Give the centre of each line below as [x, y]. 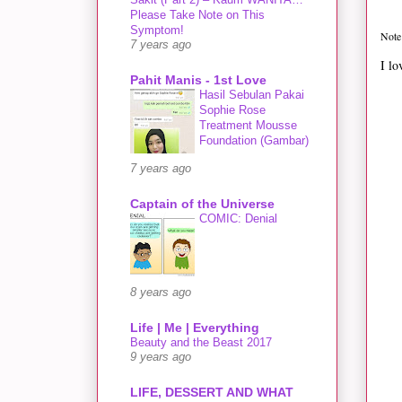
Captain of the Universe [202, 204]
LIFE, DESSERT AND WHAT [212, 393]
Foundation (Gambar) [254, 141]
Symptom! [157, 31]
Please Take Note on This [197, 15]
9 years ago [161, 358]
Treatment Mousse [248, 126]
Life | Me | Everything [195, 328]
